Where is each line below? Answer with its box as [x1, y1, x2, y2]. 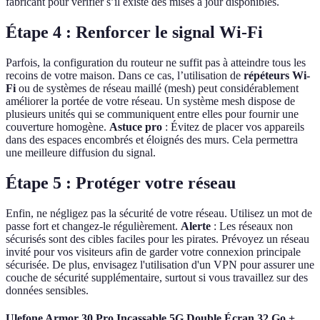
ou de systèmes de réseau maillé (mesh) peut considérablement [16, 82, 299, 95]
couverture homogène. [6, 121, 109, 134]
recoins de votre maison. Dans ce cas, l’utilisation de [6, 69, 244, 82]
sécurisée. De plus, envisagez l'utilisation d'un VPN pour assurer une [6, 258, 314, 271]
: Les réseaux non [211, 219, 293, 232]
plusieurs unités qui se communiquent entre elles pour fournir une [6, 108, 299, 121]
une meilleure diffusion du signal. [6, 146, 156, 159]
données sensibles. [6, 284, 89, 296]
